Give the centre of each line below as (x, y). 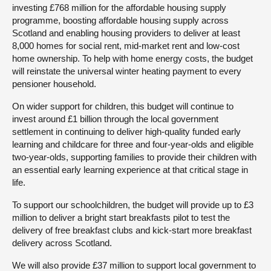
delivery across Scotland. (62, 243)
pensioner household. (54, 83)
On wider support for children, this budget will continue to (123, 106)
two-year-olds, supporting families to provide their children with (134, 157)
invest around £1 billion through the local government (115, 119)
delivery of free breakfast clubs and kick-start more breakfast (132, 230)
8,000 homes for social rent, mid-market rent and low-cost (126, 45)
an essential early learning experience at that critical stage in (130, 169)
